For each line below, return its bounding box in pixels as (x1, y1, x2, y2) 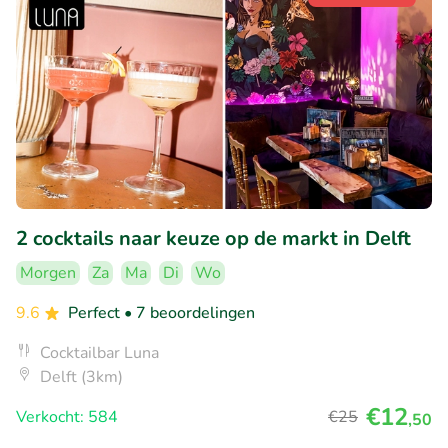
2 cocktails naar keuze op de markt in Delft (16, 224, 411, 252)
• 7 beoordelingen (124, 301, 255, 324)
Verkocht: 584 (16, 405, 118, 428)
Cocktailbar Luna (40, 341, 159, 364)
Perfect (68, 301, 124, 324)
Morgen (20, 261, 76, 284)
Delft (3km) (40, 365, 123, 388)
